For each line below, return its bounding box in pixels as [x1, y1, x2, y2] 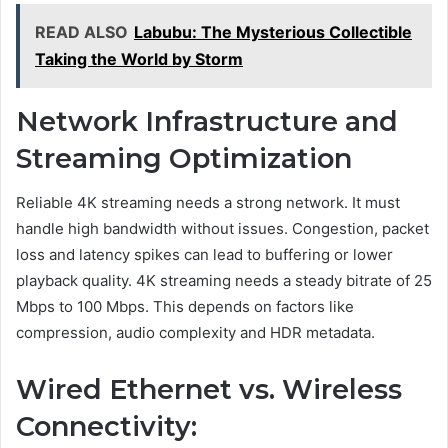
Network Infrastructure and [16, 104, 398, 138]
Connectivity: [16, 410, 197, 444]
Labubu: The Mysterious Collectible [134, 21, 412, 42]
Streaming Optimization [16, 141, 352, 175]
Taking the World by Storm [35, 48, 243, 69]
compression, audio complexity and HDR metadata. [16, 323, 375, 343]
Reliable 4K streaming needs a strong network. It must [16, 193, 400, 213]
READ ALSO [35, 21, 128, 42]
